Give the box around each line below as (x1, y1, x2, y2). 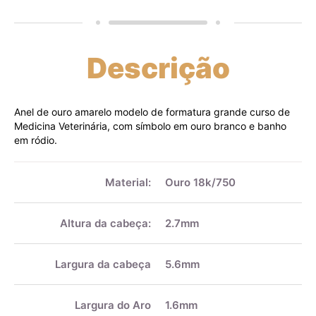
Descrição (86, 51, 230, 86)
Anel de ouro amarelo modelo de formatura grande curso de (14, 106, 290, 119)
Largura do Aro (75, 298, 151, 312)
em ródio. (14, 134, 57, 147)
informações (13, 176, 70, 188)
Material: (105, 176, 151, 190)
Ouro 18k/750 (165, 176, 236, 190)
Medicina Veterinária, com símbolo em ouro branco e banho (14, 120, 286, 133)
